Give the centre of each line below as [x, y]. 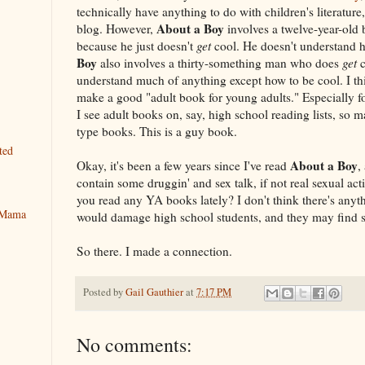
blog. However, [117, 28]
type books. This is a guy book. [157, 131]
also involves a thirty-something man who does [220, 62]
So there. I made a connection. [154, 251]
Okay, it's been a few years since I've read [183, 165]
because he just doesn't [136, 45]
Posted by [104, 292]
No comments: [134, 344]
